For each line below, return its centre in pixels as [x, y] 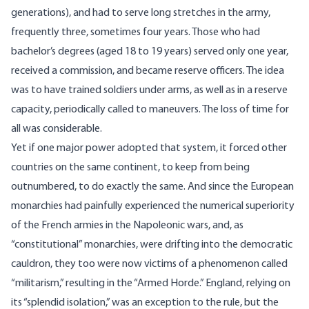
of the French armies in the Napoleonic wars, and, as [127, 226]
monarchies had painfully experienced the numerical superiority [153, 207]
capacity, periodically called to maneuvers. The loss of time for [150, 110]
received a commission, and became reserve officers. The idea [148, 71]
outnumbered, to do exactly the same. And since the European [152, 187]
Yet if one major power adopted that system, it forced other [149, 149]
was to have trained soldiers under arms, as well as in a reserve [149, 91]
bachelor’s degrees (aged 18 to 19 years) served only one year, [150, 52]
